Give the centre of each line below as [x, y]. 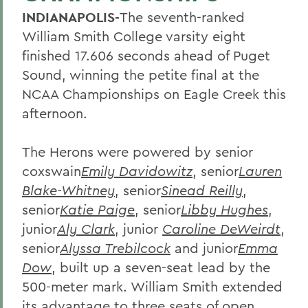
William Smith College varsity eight [134, 36]
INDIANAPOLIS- [71, 17]
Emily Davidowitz [137, 171]
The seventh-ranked [182, 17]
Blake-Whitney [68, 190]
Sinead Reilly [202, 190]
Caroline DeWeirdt [221, 229]
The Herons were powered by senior [137, 152]
